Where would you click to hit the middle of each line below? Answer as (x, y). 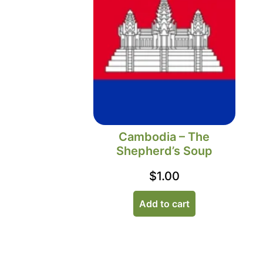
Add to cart (164, 203)
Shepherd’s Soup (164, 151)
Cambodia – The (164, 136)
